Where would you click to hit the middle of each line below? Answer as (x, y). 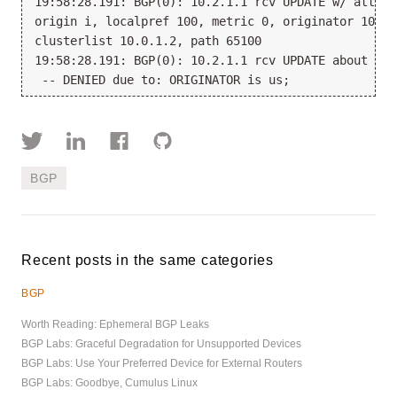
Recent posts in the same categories (148, 261)
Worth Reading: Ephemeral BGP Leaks (115, 325)
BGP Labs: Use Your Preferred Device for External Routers (162, 364)
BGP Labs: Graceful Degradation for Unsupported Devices (161, 344)
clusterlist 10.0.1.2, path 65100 (148, 41)
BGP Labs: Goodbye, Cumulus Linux (109, 383)
